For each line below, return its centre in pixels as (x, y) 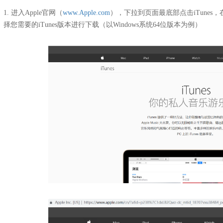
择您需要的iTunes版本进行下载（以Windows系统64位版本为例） (103, 25)
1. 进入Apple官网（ (33, 13)
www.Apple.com (86, 13)
